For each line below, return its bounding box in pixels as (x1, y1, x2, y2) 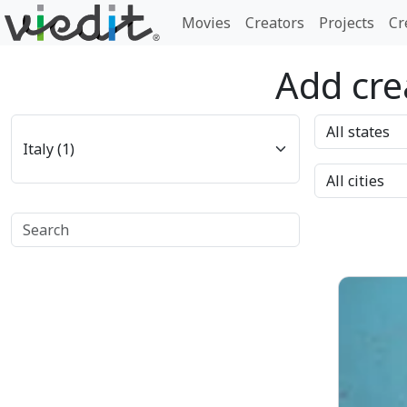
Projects (319, 13, 375, 33)
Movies (182, 13, 232, 33)
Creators (245, 13, 305, 33)
